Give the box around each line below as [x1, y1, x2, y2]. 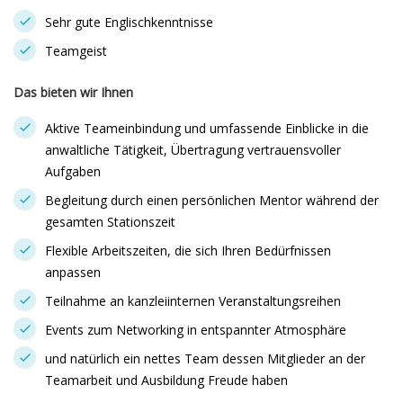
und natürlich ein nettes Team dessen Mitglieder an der [45, 350, 365, 367]
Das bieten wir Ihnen [13, 84, 133, 101]
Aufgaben [45, 163, 101, 180]
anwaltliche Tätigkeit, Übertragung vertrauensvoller [45, 141, 341, 158]
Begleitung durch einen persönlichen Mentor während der [45, 192, 379, 209]
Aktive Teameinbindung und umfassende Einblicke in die [45, 120, 369, 137]
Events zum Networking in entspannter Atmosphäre [45, 321, 346, 338]
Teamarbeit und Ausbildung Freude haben [45, 372, 288, 389]
